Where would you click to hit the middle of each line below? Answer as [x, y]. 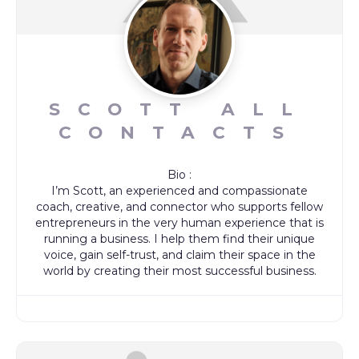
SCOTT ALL [179, 109]
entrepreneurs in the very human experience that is [179, 222]
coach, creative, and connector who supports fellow [179, 206]
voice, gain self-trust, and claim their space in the [179, 254]
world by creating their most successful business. [179, 270]
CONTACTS [179, 132]
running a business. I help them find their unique [179, 238]
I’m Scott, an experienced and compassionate [179, 190]
